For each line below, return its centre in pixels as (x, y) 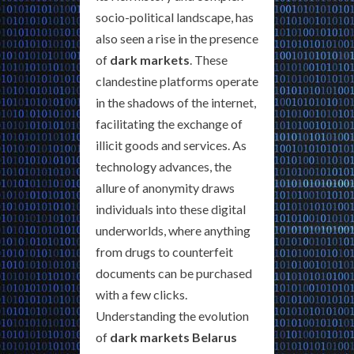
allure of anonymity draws (165, 188)
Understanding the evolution (172, 316)
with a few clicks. (141, 295)
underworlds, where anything (173, 231)
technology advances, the (164, 167)
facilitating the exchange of (169, 124)
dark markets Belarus (173, 337)
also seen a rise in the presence (177, 39)
